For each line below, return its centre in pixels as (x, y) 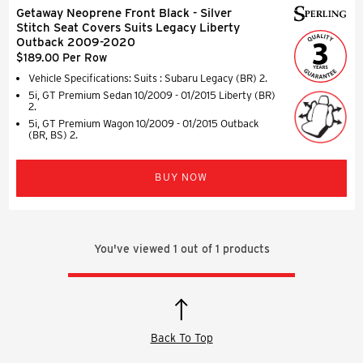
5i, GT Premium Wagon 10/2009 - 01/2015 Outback (144, 123)
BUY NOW (181, 177)
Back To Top (181, 337)
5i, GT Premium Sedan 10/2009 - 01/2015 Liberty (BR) (152, 95)
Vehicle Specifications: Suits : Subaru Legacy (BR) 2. (148, 78)
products (244, 248)
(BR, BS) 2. (53, 135)
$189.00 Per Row (62, 57)
